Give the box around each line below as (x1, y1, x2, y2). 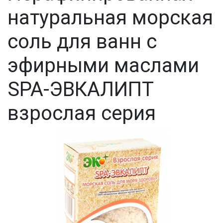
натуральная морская (7, 5, 213, 29)
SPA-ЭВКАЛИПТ (7, 77, 154, 101)
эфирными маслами (7, 53, 199, 77)
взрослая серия (7, 101, 156, 125)
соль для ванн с (7, 29, 157, 53)
